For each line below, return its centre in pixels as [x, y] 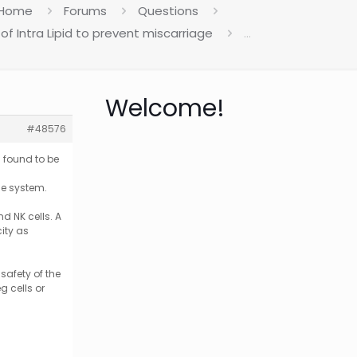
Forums [85, 11]
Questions [168, 11]
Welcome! [165, 108]
